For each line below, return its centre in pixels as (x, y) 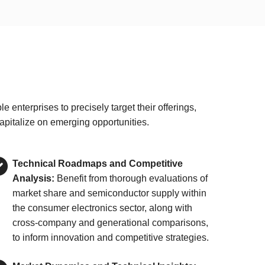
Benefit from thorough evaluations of (131, 178)
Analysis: (34, 178)
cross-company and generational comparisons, (111, 223)
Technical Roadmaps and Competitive (98, 164)
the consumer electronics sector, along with (103, 208)
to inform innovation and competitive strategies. (111, 237)
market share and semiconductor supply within (110, 193)
